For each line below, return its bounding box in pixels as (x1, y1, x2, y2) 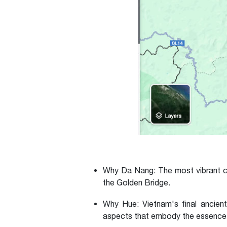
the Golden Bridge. (103, 177, 172, 187)
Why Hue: (103, 199, 139, 208)
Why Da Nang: (103, 165, 156, 175)
